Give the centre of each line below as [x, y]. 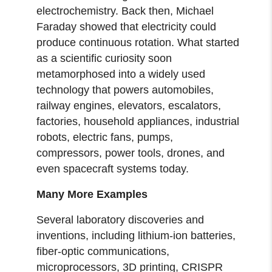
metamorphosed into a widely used [121, 74]
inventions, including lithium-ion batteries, [136, 235]
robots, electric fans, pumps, [105, 137]
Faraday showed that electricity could [127, 26]
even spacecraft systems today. [117, 168]
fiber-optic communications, [103, 251]
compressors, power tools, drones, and [131, 153]
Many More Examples [92, 194]
